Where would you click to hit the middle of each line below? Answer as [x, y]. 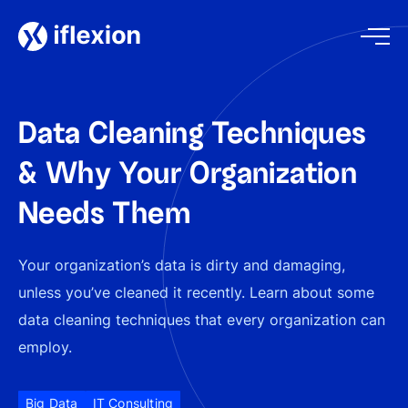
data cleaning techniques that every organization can [202, 320]
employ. [45, 347]
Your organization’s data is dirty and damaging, [182, 265]
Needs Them [104, 213]
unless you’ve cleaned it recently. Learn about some [196, 292]
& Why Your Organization [188, 173]
